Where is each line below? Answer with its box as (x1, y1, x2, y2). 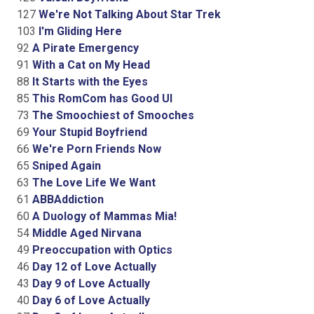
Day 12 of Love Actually (29, 259, 156, 273)
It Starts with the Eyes (29, 74, 148, 88)
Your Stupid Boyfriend (29, 125, 147, 139)
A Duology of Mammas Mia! (29, 209, 177, 223)
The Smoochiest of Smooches (29, 108, 194, 122)
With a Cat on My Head (29, 57, 150, 71)
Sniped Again (29, 158, 101, 172)
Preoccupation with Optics (29, 243, 172, 257)
